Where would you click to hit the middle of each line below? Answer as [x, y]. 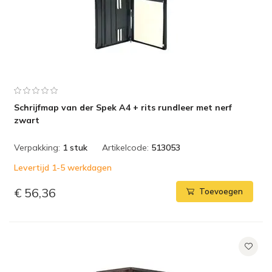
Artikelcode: [125, 148]
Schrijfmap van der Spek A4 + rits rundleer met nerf [123, 107]
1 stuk [75, 148]
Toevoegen [221, 192]
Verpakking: [37, 148]
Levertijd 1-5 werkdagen [63, 168]
